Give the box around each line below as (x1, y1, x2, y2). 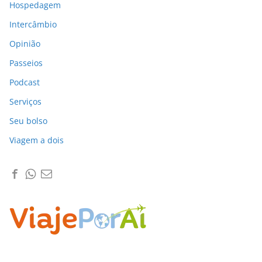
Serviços (9, 96, 42, 108)
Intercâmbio (9, 19, 57, 30)
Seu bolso (9, 115, 47, 127)
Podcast (9, 77, 40, 88)
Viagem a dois (9, 135, 64, 146)
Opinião (9, 38, 40, 50)
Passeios (9, 57, 43, 69)
